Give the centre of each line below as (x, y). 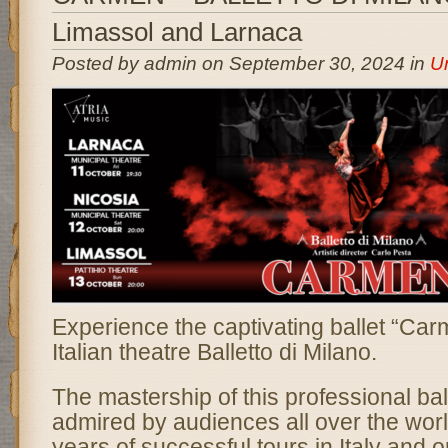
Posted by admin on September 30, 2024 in (240, 63)
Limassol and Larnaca (176, 32)
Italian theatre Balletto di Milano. (217, 351)
